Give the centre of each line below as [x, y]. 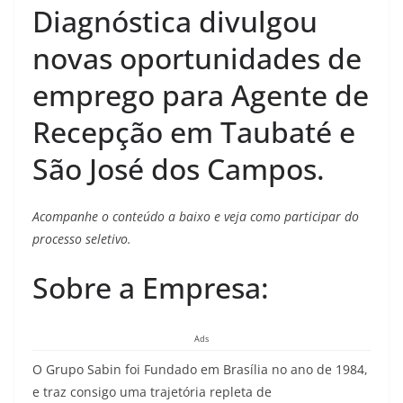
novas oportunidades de [197, 58]
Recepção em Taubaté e [194, 132]
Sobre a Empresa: [151, 287]
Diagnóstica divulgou [175, 21]
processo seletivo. [82, 239]
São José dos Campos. [179, 169]
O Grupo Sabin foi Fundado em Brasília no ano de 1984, [200, 369]
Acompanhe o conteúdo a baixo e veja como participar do [196, 216]
